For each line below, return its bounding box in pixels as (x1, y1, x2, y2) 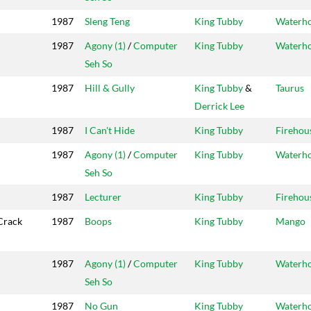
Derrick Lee (194, 100, 244, 112)
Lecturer (85, 191, 121, 203)
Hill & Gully (85, 82, 135, 94)
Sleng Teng (85, 15, 130, 28)
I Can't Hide (85, 124, 135, 137)
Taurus (276, 82, 304, 94)
